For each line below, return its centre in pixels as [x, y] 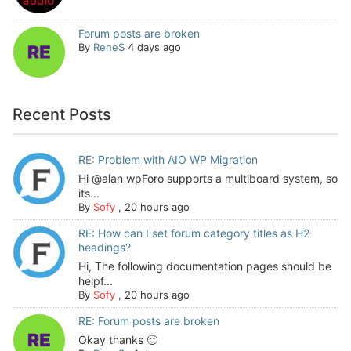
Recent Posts [62, 115]
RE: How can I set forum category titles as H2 [194, 233]
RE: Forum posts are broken [148, 321]
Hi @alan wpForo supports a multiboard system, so [208, 179]
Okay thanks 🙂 [118, 340]
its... [89, 194]
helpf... [95, 281]
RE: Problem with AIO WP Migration [168, 160]
